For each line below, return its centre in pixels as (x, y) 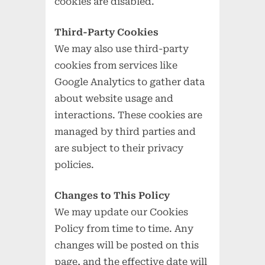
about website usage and (114, 98)
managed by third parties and (125, 131)
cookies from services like (116, 65)
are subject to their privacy (119, 148)
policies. (75, 164)
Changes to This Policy (112, 195)
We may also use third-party (122, 49)
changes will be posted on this (127, 245)
